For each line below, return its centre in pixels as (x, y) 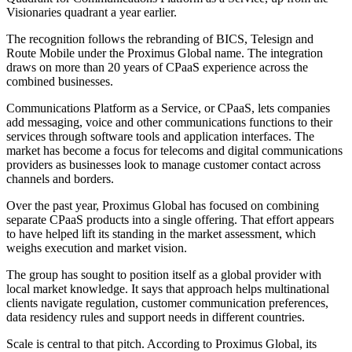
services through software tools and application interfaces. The (160, 137)
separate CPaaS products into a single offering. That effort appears (170, 220)
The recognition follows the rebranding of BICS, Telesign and (160, 39)
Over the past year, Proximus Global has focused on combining (163, 206)
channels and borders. (60, 179)
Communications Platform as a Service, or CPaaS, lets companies (168, 108)
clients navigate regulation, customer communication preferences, (167, 303)
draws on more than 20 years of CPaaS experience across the (157, 68)
